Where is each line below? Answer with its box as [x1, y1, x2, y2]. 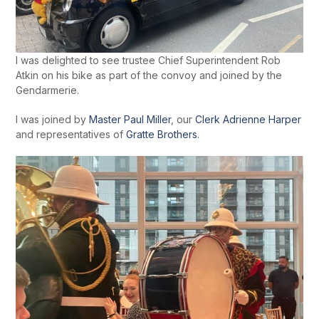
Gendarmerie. [16, 83, 80, 96]
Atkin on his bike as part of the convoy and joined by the [16, 68, 283, 81]
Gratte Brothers [126, 127, 198, 140]
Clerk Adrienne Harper [195, 113, 302, 125]
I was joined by [16, 113, 90, 125]
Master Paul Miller [89, 113, 172, 125]
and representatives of [16, 127, 127, 140]
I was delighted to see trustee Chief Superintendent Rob [16, 53, 281, 66]
